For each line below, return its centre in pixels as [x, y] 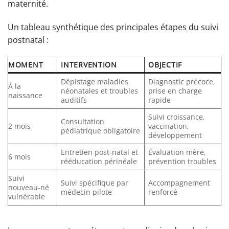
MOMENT [26, 65]
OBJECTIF [165, 65]
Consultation [83, 122]
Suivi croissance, [177, 117]
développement [175, 135]
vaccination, [169, 126]
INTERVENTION [89, 65]
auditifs [74, 100]
